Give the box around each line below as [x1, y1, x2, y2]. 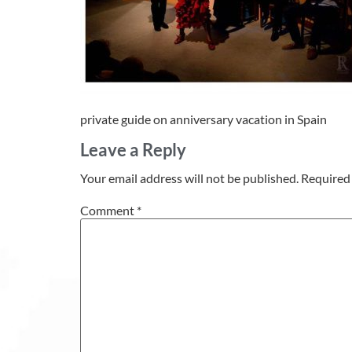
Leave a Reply [80, 139, 186, 161]
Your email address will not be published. [80, 170, 299, 186]
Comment [80, 202, 137, 218]
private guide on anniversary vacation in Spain [80, 111, 327, 126]
